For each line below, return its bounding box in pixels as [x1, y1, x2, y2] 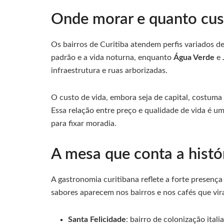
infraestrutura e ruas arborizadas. [51, 66, 167, 74]
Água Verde [173, 53, 214, 61]
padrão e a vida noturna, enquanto [51, 53, 173, 61]
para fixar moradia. [51, 119, 116, 127]
